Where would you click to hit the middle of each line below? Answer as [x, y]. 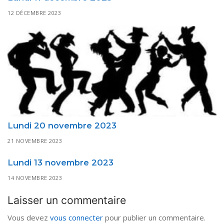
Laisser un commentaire [67, 200]
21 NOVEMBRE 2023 [35, 140]
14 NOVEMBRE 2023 [35, 178]
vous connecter [76, 217]
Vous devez [29, 217]
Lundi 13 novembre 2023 [60, 163]
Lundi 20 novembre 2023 [62, 125]
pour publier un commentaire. [154, 217]
